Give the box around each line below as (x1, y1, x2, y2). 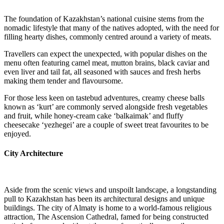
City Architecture (4, 149, 63, 158)
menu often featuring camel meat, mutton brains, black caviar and (4, 58, 209, 67)
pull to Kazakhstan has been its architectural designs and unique (4, 194, 204, 203)
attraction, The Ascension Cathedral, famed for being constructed (4, 212, 208, 221)
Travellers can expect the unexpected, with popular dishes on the (4, 49, 207, 58)
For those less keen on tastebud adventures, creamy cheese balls (4, 93, 204, 102)
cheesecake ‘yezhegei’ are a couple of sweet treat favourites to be (4, 120, 208, 129)
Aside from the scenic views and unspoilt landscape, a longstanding (4, 185, 216, 194)
